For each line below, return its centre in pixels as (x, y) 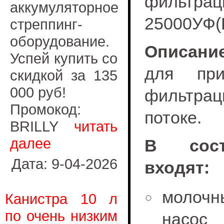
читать (96, 126)
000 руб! (38, 92)
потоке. (173, 117)
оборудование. (60, 41)
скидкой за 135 (64, 75)
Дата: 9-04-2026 (64, 164)
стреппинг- (46, 24)
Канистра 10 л (61, 199)
